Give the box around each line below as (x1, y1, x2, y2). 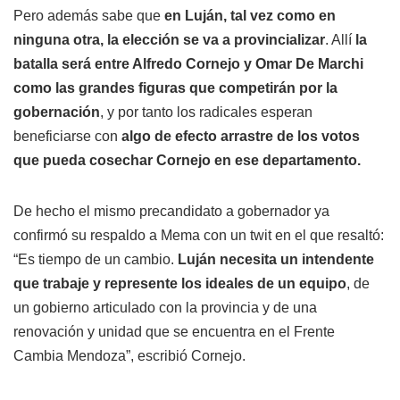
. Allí (325, 32, 355, 47)
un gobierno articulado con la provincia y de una (13, 300, 317, 315)
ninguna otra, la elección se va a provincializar (13, 32, 325, 47)
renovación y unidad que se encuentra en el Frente (13, 324, 335, 339)
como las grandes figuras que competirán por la (13, 80, 337, 96)
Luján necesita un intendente (178, 252, 374, 267)
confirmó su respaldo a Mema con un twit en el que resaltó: (13, 228, 384, 243)
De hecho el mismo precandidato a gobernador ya (13, 204, 329, 219)
